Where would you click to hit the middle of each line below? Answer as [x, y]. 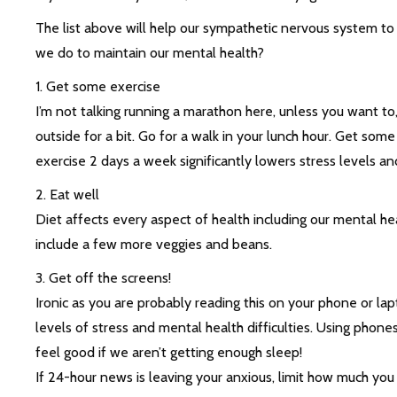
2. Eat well [67, 195]
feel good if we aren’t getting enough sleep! [168, 353]
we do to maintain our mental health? [149, 53]
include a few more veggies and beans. [153, 245]
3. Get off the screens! [103, 278]
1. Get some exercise [97, 87]
